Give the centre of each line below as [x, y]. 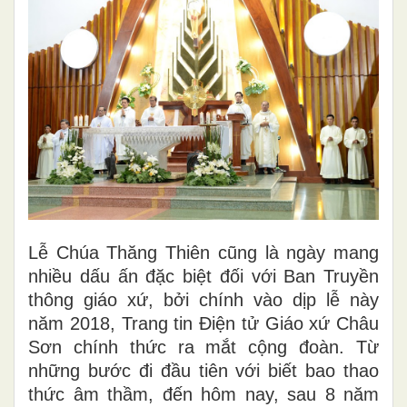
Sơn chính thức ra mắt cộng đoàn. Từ [203, 347]
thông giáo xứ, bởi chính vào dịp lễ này [203, 299]
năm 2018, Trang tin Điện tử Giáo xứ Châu [203, 323]
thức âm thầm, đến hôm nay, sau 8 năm [203, 394]
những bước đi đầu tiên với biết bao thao [203, 370]
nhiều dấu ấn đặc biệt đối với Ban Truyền [203, 276]
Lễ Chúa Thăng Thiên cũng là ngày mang [203, 252]
